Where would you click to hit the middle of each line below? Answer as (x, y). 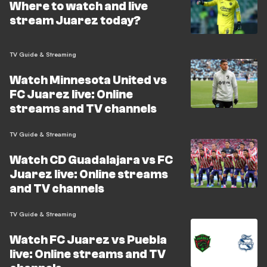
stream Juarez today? (75, 21)
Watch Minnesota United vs (88, 80)
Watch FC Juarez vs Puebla (88, 240)
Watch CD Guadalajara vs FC (91, 160)
